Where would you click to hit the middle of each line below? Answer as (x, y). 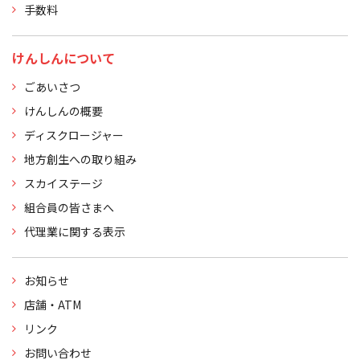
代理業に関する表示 (75, 231)
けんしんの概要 (63, 111)
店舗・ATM (53, 305)
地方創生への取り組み (80, 159)
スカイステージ (63, 183)
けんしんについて (63, 58)
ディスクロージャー (74, 135)
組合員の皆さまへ (69, 207)
